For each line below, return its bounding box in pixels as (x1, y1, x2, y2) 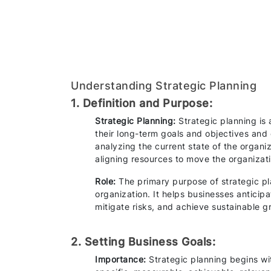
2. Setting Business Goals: (71, 235, 215, 248)
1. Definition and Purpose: (71, 96, 212, 109)
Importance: (95, 253, 149, 264)
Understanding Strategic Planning (71, 79, 256, 92)
